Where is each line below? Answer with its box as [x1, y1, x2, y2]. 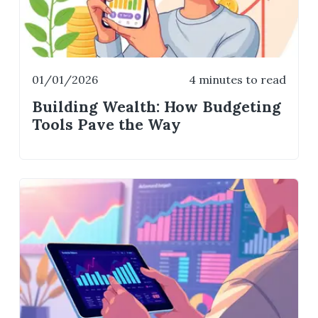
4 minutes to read [188, 72, 286, 87]
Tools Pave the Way [32, 115, 182, 135]
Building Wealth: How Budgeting [32, 97, 282, 117]
